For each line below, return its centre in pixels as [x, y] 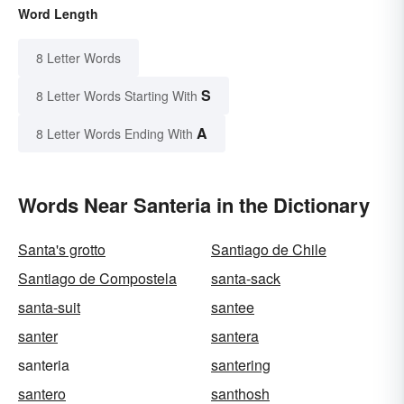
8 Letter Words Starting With [117, 95]
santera [235, 335]
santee [233, 307]
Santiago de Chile [269, 249]
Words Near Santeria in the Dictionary [194, 204]
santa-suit [49, 307]
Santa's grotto [62, 249]
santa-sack [246, 278]
